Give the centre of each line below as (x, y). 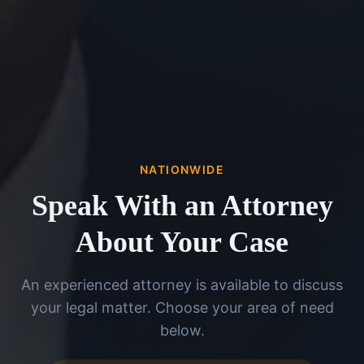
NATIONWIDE (182, 170)
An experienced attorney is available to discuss (182, 285)
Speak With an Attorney (182, 206)
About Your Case (182, 243)
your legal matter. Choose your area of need (182, 308)
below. (182, 331)
